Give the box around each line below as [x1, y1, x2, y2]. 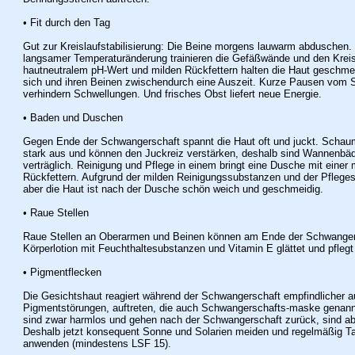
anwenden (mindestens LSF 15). [22, 338, 171, 349]
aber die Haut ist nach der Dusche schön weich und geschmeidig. [22, 183, 323, 195]
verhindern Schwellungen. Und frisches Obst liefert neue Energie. [22, 88, 322, 100]
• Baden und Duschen [22, 112, 123, 124]
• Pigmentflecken [22, 266, 101, 278]
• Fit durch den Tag [22, 17, 110, 29]
